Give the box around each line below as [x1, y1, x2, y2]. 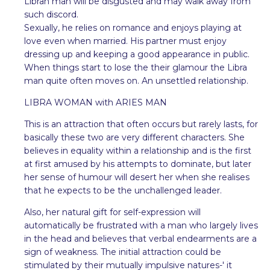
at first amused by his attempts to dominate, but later [24, 158, 251, 169]
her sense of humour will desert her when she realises [24, 171, 250, 183]
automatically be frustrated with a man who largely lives [24, 219, 258, 231]
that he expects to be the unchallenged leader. [24, 184, 222, 196]
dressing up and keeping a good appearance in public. [24, 48, 250, 60]
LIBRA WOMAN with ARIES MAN [24, 96, 167, 108]
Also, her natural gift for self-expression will [24, 206, 201, 218]
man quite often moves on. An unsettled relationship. [24, 75, 248, 86]
